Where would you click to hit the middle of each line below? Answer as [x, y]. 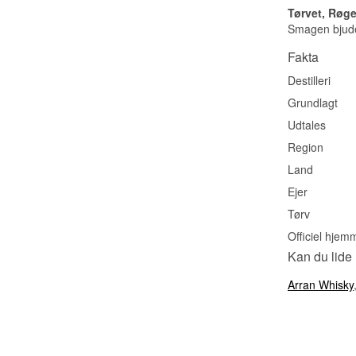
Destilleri [309, 80]
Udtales [307, 124]
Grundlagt [313, 102]
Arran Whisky [321, 284]
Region [306, 147]
